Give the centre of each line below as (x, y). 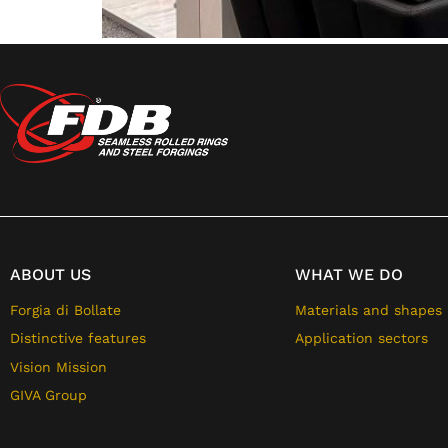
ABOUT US (50, 274)
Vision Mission (58, 366)
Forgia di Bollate (65, 309)
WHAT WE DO (349, 274)
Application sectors (361, 338)
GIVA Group (48, 395)
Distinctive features (78, 338)
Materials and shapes (368, 309)
